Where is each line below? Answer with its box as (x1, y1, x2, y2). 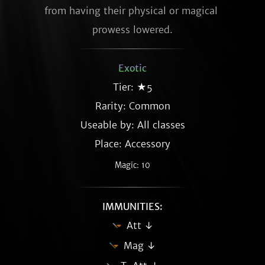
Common (128, 100, 170, 112)
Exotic (118, 62, 147, 74)
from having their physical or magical (44, 5, 218, 17)
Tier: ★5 (112, 81, 153, 93)
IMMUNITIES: (102, 201, 163, 212)
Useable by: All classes (80, 119, 185, 131)
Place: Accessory (95, 138, 170, 150)
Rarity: (95, 100, 129, 112)
